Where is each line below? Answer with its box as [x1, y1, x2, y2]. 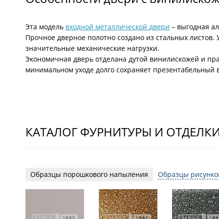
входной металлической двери [66, 22, 170, 31]
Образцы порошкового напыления [30, 170, 148, 179]
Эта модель [25, 22, 66, 31]
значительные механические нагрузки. [25, 44, 159, 53]
